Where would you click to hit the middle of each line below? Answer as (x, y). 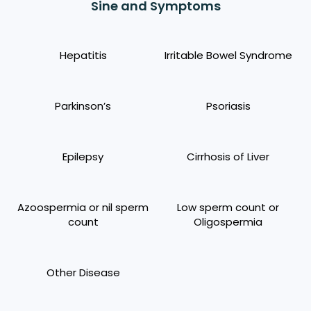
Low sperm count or (228, 207)
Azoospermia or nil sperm (83, 207)
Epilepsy (83, 156)
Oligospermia (228, 221)
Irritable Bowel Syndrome (228, 55)
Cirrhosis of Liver (228, 156)
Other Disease (83, 272)
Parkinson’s (83, 106)
